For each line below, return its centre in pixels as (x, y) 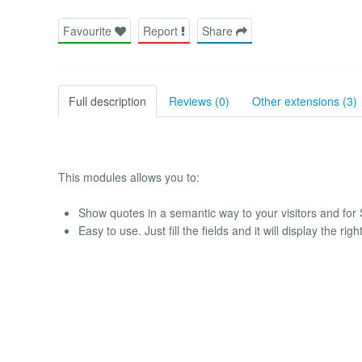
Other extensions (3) (305, 101)
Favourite (89, 30)
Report (162, 30)
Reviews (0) (199, 101)
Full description (107, 101)
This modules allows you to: (129, 177)
